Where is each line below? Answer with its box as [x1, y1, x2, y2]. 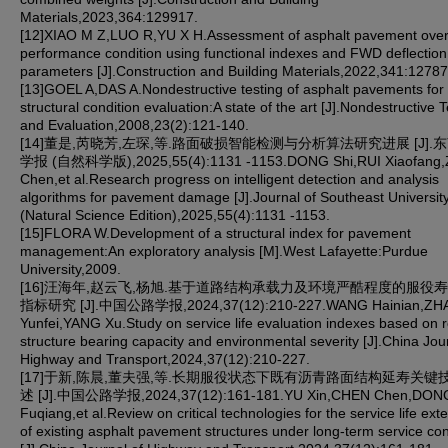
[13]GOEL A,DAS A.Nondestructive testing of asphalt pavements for [20, 80, 444, 97]
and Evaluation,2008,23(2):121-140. [20, 116, 249, 133]
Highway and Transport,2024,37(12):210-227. [20, 350, 310, 367]
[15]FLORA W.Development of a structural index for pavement [20, 224, 411, 241]
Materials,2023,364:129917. [20, 8, 198, 25]
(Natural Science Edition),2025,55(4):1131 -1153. [20, 206, 330, 223]
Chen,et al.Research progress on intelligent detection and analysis [20, 170, 439, 187]
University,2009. [20, 260, 121, 277]
